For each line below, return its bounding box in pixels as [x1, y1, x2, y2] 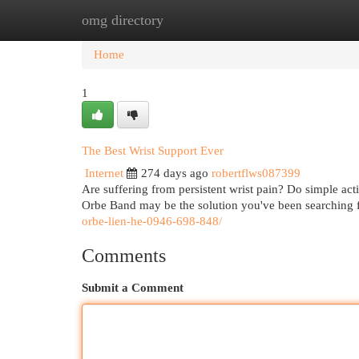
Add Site [272, 14, 315, 26]
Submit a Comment [82, 281, 184, 294]
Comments [82, 245, 166, 266]
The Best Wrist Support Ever [82, 144, 224, 157]
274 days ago [141, 167, 208, 179]
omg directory [82, 12, 163, 28]
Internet [85, 167, 123, 179]
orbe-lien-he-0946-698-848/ [82, 215, 222, 228]
